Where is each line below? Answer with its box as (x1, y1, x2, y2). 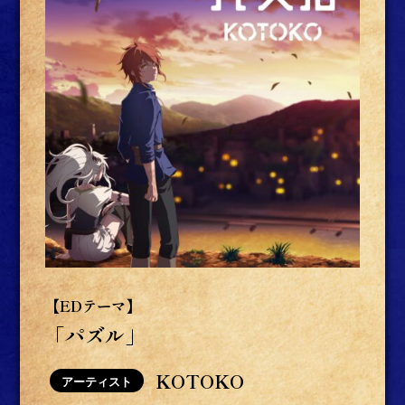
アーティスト (61, 374, 133, 389)
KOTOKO (155, 367, 245, 394)
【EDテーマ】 (45, 294, 141, 316)
